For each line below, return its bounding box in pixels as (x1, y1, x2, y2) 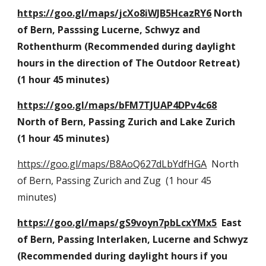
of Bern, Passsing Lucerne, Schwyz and (17, 23, 201, 36)
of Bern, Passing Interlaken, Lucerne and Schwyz (17, 233, 249, 246)
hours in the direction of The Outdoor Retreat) (17, 56, 240, 69)
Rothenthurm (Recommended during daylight (17, 40, 236, 53)
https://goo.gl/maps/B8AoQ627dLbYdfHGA (17, 157, 207, 170)
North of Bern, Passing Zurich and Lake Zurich (17, 115, 236, 128)
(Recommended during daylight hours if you (17, 249, 228, 262)
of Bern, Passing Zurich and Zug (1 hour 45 (17, 174, 212, 187)
